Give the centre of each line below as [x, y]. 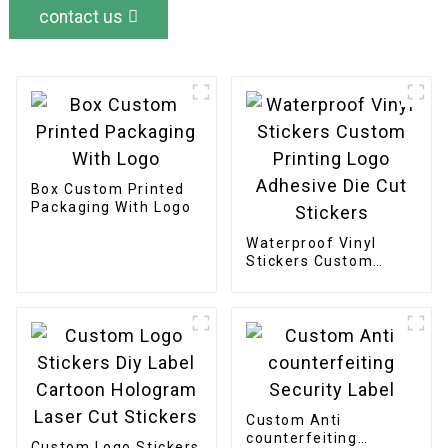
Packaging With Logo [111, 206]
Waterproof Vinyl [311, 242]
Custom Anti [293, 419]
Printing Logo [297, 278]
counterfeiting [301, 437]
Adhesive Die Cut [311, 296]
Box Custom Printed [107, 188]
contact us [80, 16]
